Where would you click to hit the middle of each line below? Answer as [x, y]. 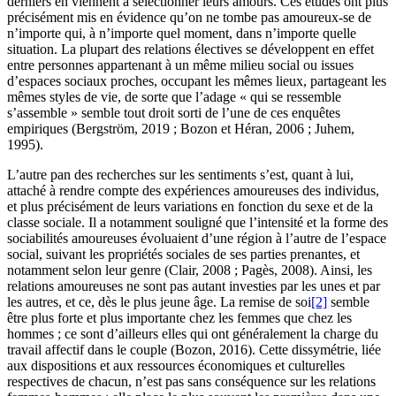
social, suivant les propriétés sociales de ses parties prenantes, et [183, 254]
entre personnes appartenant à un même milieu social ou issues [180, 65]
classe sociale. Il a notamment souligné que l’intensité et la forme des [198, 222]
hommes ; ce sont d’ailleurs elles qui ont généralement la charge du [193, 333]
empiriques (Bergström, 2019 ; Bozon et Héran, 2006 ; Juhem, [181, 128]
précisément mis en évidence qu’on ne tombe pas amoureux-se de [189, 17]
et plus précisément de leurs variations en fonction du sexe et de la [190, 206]
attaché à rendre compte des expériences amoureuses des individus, [193, 190]
